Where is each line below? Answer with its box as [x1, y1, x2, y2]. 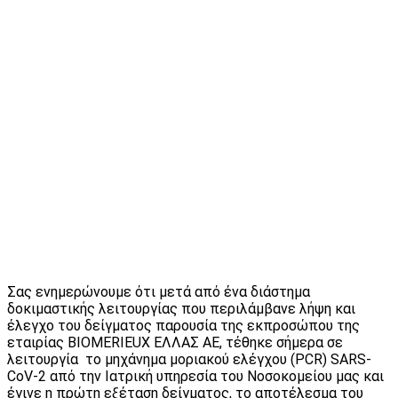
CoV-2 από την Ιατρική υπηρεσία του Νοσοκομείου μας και [7, 367, 384, 385]
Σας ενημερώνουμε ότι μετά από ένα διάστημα [7, 283, 310, 300]
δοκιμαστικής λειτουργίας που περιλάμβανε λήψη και [7, 299, 355, 317]
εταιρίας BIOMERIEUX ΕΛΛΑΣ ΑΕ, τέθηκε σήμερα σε [7, 333, 343, 351]
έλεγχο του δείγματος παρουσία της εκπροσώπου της [7, 316, 360, 334]
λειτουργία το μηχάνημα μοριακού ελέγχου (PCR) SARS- [7, 350, 371, 368]
